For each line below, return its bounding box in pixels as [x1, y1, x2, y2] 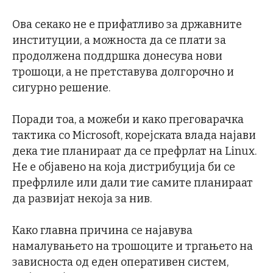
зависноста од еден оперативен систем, [12, 255, 229, 269]
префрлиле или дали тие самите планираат [12, 176, 253, 190]
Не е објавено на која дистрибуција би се [12, 160, 235, 174]
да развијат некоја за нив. [12, 192, 152, 206]
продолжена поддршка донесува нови [12, 49, 222, 63]
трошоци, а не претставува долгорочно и [12, 65, 234, 79]
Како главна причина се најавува [12, 224, 193, 238]
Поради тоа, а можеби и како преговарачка [12, 113, 244, 127]
